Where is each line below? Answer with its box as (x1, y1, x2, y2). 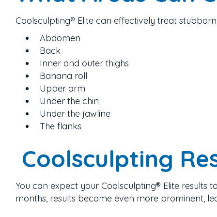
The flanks (35, 120, 81, 132)
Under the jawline (35, 108, 110, 119)
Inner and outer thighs (35, 57, 129, 69)
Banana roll (35, 70, 87, 81)
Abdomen (35, 32, 80, 44)
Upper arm (35, 82, 85, 94)
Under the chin (35, 95, 99, 107)
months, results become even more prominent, (15, 192, 207, 204)
